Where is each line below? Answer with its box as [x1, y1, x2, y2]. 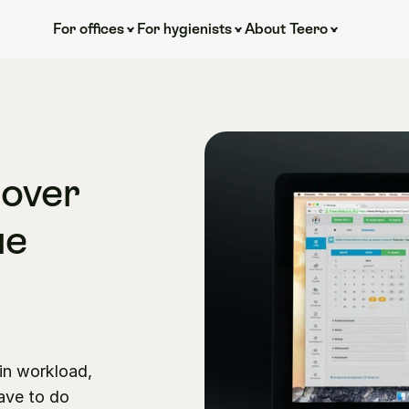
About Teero [244, 20, 328, 37]
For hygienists [136, 20, 232, 37]
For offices [52, 20, 124, 37]
